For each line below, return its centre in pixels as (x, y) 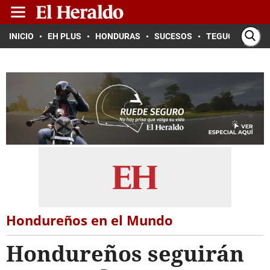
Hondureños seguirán (125, 253)
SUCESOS (173, 36)
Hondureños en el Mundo (89, 220)
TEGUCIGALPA (234, 36)
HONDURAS (118, 36)
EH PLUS (64, 36)
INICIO (21, 36)
